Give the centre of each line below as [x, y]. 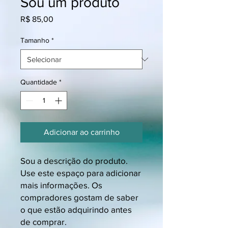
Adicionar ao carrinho [81, 132]
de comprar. [44, 222]
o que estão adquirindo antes [76, 209]
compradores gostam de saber [79, 197]
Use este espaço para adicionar [81, 173]
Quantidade [39, 82]
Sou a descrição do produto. [74, 161]
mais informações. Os [61, 185]
